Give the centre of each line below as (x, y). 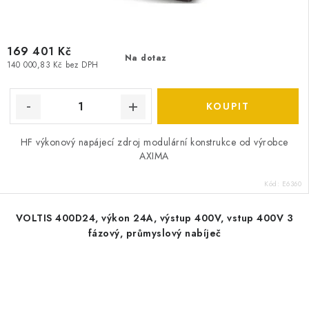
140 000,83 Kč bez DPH (53, 65)
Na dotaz (146, 58)
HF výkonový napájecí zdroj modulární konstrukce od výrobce (154, 142)
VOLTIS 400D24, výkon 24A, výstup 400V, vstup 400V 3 (154, 218)
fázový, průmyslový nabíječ (154, 233)
